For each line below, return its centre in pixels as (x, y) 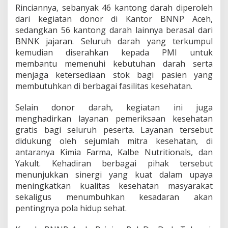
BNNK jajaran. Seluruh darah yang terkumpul (114, 41)
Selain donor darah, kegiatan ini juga (114, 107)
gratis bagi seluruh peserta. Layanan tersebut (114, 130)
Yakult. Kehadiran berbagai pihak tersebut (114, 163)
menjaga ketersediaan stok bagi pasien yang (114, 75)
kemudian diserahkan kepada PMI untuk (114, 52)
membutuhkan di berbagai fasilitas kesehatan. (104, 86)
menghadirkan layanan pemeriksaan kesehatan (114, 119)
